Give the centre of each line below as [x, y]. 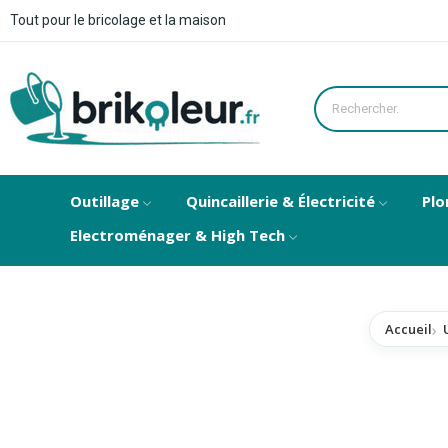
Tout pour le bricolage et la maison [118, 20]
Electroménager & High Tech [177, 235]
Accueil [408, 329]
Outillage [104, 201]
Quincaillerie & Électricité [280, 201]
